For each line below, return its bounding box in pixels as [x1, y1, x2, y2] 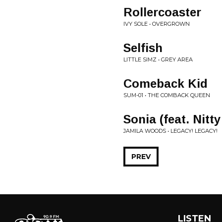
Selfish [123, 41, 163, 55]
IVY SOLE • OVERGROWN [123, 20, 190, 27]
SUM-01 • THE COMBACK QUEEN [123, 92, 210, 99]
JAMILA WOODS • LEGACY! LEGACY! [123, 127, 218, 134]
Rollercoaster [123, 5, 201, 19]
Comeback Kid [123, 77, 208, 90]
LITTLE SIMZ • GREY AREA [123, 56, 193, 63]
